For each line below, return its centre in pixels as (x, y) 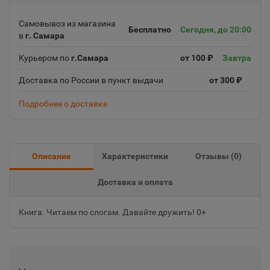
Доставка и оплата (135, 182)
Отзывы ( (215, 156)
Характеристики (135, 156)
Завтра (237, 58)
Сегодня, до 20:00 (216, 30)
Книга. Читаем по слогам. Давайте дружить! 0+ (112, 212)
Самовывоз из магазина (67, 24)
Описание (51, 156)
